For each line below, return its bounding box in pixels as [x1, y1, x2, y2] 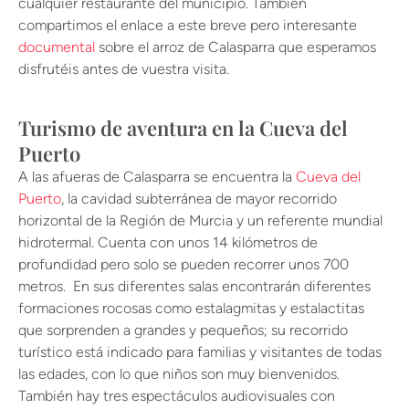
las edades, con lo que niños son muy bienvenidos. [18, 365, 340, 383]
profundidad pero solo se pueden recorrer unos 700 [18, 256, 349, 274]
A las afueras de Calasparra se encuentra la [18, 168, 296, 186]
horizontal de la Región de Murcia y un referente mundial [18, 212, 383, 230]
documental [18, 38, 95, 57]
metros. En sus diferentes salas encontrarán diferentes [18, 278, 371, 296]
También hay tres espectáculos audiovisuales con [18, 387, 335, 405]
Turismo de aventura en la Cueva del [18, 114, 348, 142]
